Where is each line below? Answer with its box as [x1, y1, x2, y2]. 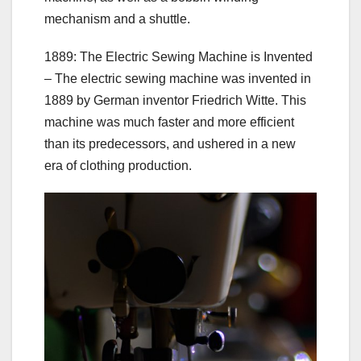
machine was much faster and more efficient [44, 114, 294, 129]
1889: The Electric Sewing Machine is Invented [44, 49, 313, 64]
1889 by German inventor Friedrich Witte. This [44, 93, 306, 107]
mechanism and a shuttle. [44, 11, 190, 26]
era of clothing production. [44, 158, 192, 172]
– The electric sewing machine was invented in [44, 71, 311, 85]
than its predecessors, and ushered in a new [44, 136, 296, 151]
